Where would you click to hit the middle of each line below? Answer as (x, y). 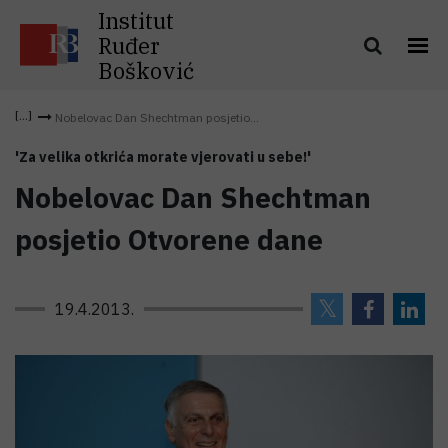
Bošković (146, 70)
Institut (136, 20)
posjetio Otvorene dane (169, 239)
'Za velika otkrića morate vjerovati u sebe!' (163, 157)
